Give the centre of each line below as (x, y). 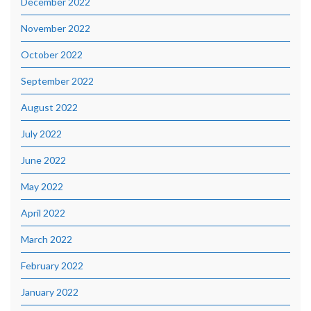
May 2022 (42, 187)
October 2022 (52, 55)
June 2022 (43, 160)
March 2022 (47, 239)
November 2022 (56, 28)
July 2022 (41, 134)
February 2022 (52, 266)
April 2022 (43, 213)
